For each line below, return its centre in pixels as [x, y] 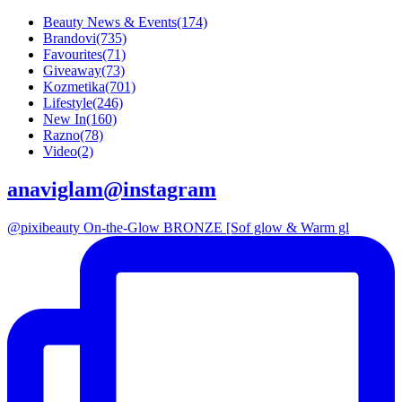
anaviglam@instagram [112, 189]
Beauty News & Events [110, 22]
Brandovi [70, 38]
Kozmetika [74, 86]
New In [65, 118]
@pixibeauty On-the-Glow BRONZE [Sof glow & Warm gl [178, 227]
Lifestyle [68, 102]
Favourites [73, 54]
